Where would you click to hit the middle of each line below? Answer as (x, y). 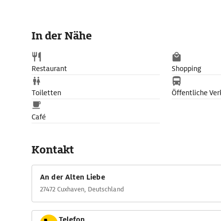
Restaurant (49, 69)
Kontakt (53, 150)
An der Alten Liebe (73, 177)
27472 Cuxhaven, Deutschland (82, 189)
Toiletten (46, 93)
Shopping (186, 69)
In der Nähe (62, 36)
